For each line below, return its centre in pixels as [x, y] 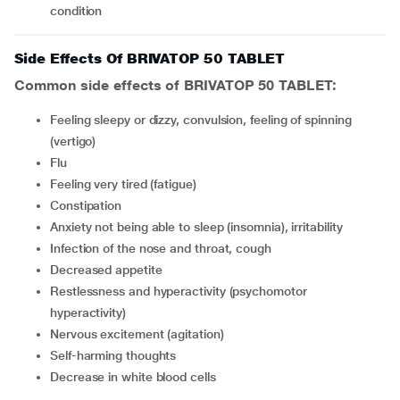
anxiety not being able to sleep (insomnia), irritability [200, 227]
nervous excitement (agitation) [141, 334]
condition [76, 11]
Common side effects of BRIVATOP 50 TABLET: [175, 85]
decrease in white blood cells [137, 377]
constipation [90, 205]
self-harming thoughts [117, 355]
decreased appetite [110, 270]
